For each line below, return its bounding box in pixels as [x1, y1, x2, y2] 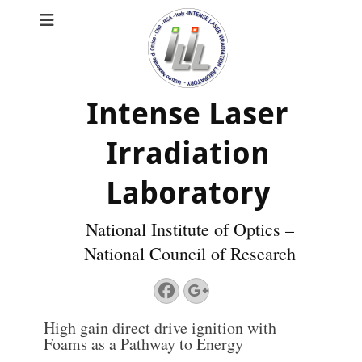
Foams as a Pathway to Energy [44, 333, 243, 355]
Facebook [157, 281, 250, 298]
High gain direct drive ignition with [44, 317, 276, 339]
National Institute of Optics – [85, 217, 294, 241]
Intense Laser [86, 96, 288, 132]
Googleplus [187, 281, 311, 298]
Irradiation [105, 136, 270, 171]
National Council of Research [83, 242, 296, 265]
